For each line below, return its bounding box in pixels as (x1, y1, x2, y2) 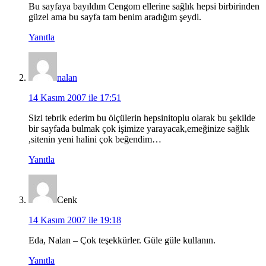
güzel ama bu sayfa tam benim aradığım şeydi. (28, 12, 201, 23)
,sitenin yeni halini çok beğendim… (28, 134, 161, 145)
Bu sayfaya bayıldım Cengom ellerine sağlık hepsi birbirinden (28, 1, 259, 12)
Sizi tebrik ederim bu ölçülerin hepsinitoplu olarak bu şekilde (28, 113, 255, 123)
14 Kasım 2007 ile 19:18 (28, 215, 121, 226)
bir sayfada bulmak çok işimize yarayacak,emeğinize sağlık (28, 123, 249, 134)
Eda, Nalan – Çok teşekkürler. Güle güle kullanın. (28, 235, 216, 246)
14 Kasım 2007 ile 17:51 (28, 93, 121, 103)
